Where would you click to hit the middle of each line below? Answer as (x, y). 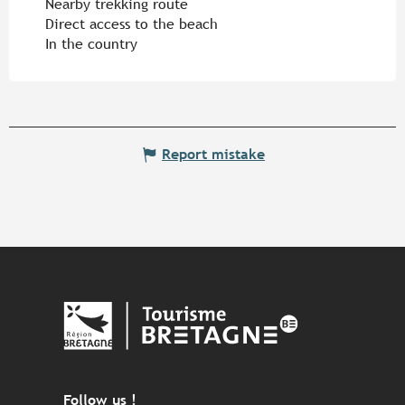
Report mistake (213, 154)
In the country (91, 43)
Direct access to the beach (132, 24)
